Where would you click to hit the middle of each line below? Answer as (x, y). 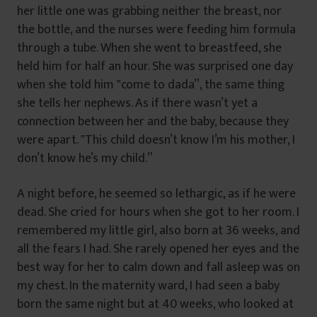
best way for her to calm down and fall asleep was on (158, 267)
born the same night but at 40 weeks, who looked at (155, 304)
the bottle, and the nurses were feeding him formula (156, 29)
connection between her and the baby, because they (153, 121)
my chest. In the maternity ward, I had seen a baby (148, 286)
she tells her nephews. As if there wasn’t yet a (137, 103)
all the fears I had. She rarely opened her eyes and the (158, 249)
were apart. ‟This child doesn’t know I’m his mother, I (156, 140)
